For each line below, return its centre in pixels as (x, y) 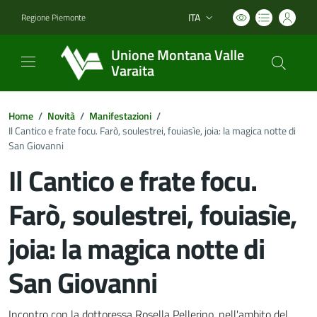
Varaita (133, 70)
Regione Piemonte (53, 17)
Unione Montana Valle (178, 55)
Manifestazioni (120, 116)
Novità (61, 116)
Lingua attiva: (215, 24)
